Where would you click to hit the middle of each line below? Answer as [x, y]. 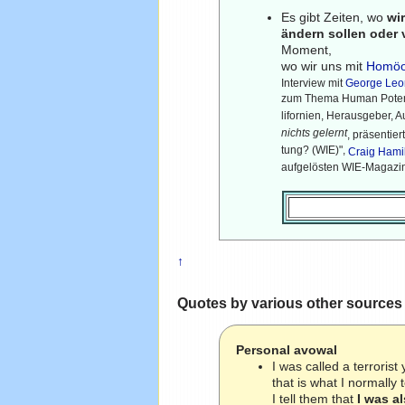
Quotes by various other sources [289, 303]
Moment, [307, 49]
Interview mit [314, 83]
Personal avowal [287, 350]
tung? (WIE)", [315, 151]
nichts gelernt [315, 133]
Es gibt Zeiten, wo [334, 17]
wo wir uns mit [324, 66]
